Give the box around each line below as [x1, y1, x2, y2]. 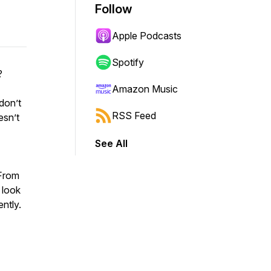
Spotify [112, 56, 144, 68]
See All [95, 137, 128, 149]
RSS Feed [112, 109, 156, 122]
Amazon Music [112, 83, 178, 95]
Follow [95, 2, 132, 16]
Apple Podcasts [112, 30, 181, 42]
